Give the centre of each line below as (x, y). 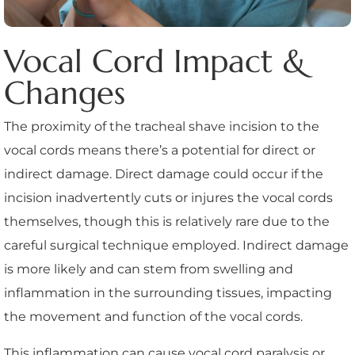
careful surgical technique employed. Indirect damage (176, 245)
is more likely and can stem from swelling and (149, 269)
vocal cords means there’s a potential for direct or (160, 150)
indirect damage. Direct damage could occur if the (164, 174)
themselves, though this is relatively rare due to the (167, 221)
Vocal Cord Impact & (155, 61)
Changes (65, 92)
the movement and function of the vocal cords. (153, 316)
